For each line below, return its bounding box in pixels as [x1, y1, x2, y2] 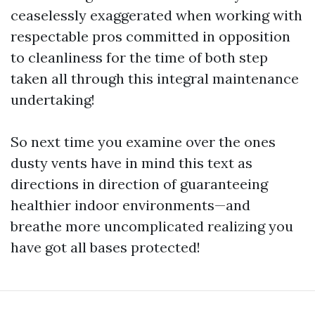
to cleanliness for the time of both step [11, 48, 268, 66]
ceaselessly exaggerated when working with [11, 6, 302, 24]
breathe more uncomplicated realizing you [11, 217, 293, 235]
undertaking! [11, 90, 95, 108]
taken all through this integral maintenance [11, 69, 299, 87]
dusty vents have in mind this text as [11, 153, 252, 172]
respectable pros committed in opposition [11, 27, 290, 45]
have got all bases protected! [11, 238, 200, 256]
